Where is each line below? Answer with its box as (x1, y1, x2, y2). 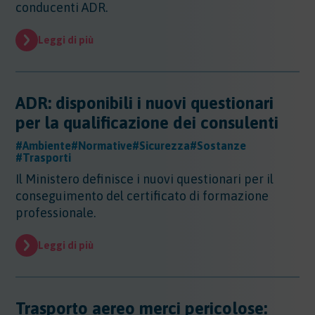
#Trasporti (15, 151, 72, 164)
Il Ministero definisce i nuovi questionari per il (15, 172, 274, 186)
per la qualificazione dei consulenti (15, 113, 279, 132)
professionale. (15, 205, 96, 220)
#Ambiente (15, 139, 72, 152)
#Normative (71, 139, 133, 152)
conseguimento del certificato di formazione (15, 188, 269, 203)
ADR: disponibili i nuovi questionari (15, 94, 274, 112)
